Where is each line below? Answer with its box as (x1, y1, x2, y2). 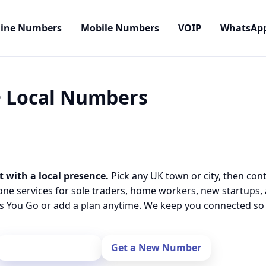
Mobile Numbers (81, 21, 159, 34)
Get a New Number (110, 241, 201, 254)
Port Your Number (5, 241, 92, 254)
